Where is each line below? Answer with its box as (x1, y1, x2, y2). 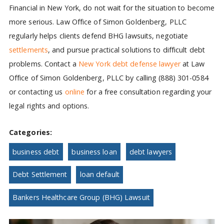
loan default (79, 169, 119, 179)
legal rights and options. (8, 100, 89, 110)
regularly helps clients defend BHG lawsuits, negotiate (8, 30, 188, 40)
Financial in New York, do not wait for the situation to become (8, 2, 215, 12)
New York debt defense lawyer (78, 58, 180, 68)
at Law (180, 58, 205, 68)
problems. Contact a (8, 58, 78, 68)
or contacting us (8, 86, 65, 96)
